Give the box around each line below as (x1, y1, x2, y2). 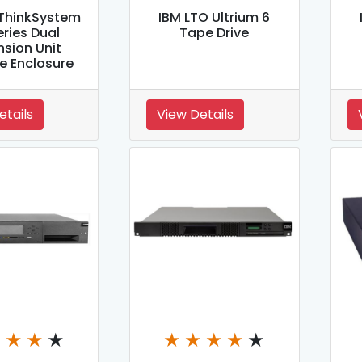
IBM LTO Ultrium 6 (158, 8, 271, 27)
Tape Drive (179, 23, 250, 43)
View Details (157, 105, 234, 124)
